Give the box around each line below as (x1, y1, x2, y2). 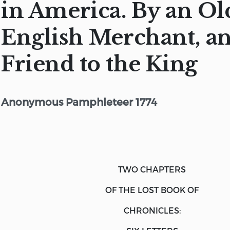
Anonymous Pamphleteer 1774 (1, 95, 157, 108)
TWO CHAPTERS (118, 164, 186, 174)
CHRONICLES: (123, 205, 181, 215)
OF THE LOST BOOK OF (105, 184, 199, 195)
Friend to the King (1, 51, 198, 77)
